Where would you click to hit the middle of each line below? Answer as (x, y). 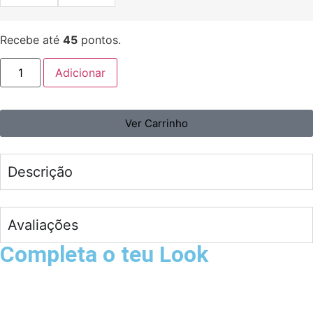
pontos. (99, 39)
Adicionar (81, 73)
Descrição (40, 172)
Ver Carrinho (156, 124)
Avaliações (43, 225)
